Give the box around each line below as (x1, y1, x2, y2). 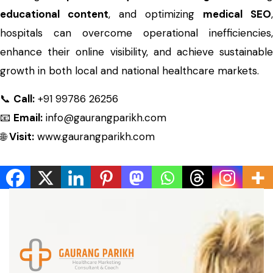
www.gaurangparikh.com (37, 130, 155, 143)
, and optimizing (108, 7, 203, 21)
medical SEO (203, 7, 271, 21)
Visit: (9, 130, 34, 143)
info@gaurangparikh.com (46, 111, 166, 124)
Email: (13, 111, 43, 124)
